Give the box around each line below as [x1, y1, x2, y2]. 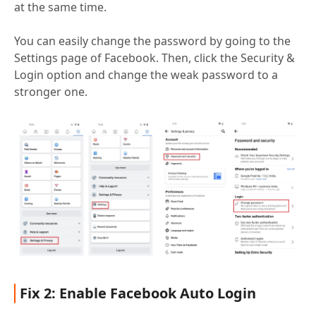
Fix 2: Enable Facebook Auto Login [20, 284, 256, 303]
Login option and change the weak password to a [14, 67, 278, 83]
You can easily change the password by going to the [14, 33, 291, 49]
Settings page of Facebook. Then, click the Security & [14, 50, 295, 66]
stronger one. [14, 84, 87, 100]
